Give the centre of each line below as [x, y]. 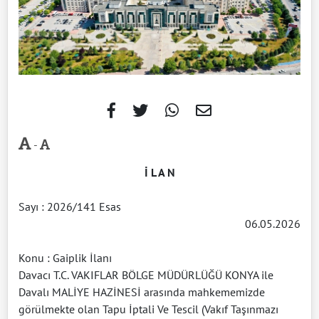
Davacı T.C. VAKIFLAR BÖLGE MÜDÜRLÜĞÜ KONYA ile [146, 275]
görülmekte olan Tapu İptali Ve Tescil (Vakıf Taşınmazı [148, 309]
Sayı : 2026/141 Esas [70, 207]
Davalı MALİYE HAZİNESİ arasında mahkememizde [142, 292]
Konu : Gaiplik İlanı [65, 258]
